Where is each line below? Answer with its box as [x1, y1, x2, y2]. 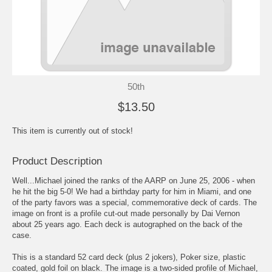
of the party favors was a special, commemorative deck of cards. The [12, 197, 257, 207]
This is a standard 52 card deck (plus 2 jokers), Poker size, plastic [12, 252, 246, 262]
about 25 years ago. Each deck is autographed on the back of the [12, 219, 242, 229]
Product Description [12, 155, 102, 167]
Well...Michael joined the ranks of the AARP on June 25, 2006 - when [12, 175, 255, 185]
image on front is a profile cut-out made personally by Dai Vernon [12, 208, 240, 218]
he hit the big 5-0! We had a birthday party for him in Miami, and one [12, 186, 251, 196]
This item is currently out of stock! [12, 126, 133, 135]
